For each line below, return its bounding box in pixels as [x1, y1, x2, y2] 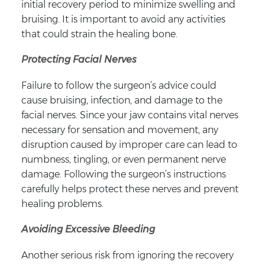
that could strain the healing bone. [21, 28, 177, 40]
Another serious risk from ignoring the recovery [21, 249, 234, 261]
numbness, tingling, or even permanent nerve [21, 153, 226, 165]
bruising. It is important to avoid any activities [21, 13, 225, 25]
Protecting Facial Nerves [21, 53, 137, 65]
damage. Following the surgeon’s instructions [21, 168, 226, 180]
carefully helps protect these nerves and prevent [21, 183, 238, 195]
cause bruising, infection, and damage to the [21, 94, 222, 106]
